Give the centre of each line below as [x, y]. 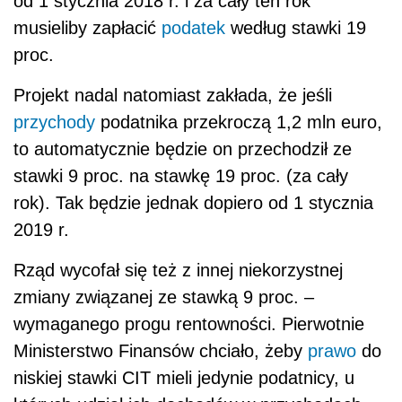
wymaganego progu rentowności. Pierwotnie [189, 324]
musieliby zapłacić [87, 28]
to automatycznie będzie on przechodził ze [183, 149]
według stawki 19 [296, 28]
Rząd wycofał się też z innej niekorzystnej [178, 271]
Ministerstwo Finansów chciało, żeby [161, 351]
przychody [54, 122]
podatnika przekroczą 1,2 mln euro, [239, 122]
